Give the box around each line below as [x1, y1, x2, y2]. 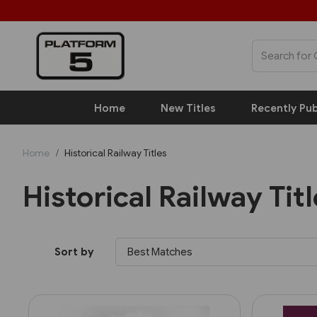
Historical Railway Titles [62, 146, 166, 159]
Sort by [54, 245, 94, 258]
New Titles [161, 101, 216, 115]
